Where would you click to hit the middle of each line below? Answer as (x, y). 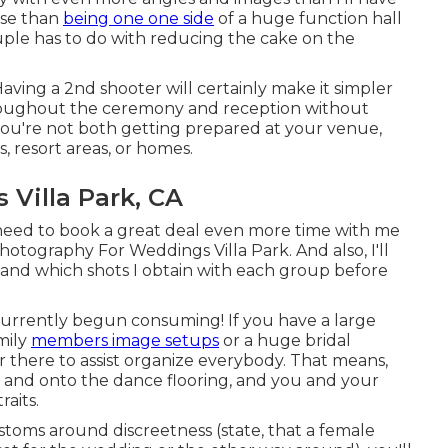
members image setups (125, 340)
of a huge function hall (308, 18)
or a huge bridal (285, 340)
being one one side (138, 18)
